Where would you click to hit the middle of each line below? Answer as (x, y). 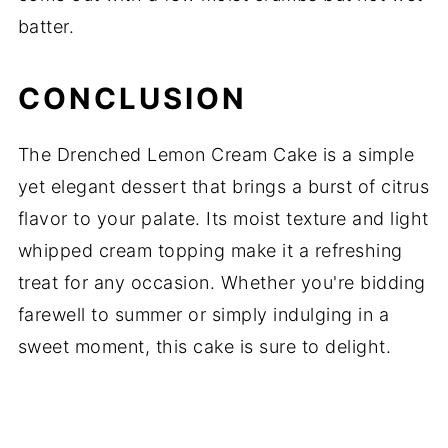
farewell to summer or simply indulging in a (203, 315)
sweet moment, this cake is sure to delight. (204, 347)
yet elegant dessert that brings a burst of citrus (223, 187)
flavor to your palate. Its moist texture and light (223, 219)
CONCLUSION (132, 99)
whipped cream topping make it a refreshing (210, 251)
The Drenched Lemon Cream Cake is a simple (216, 155)
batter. (46, 27)
